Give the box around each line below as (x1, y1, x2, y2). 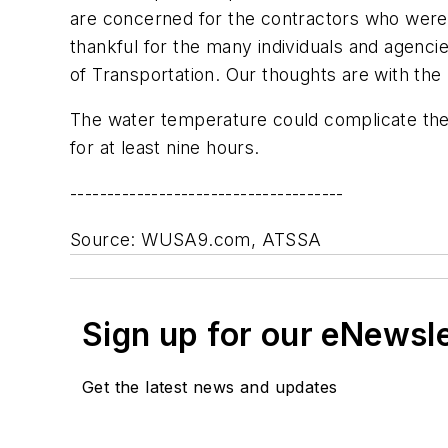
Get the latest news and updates (82, 376, 338, 397)
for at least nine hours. (70, 137, 260, 159)
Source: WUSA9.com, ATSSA (70, 228, 322, 250)
